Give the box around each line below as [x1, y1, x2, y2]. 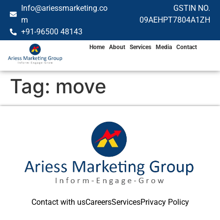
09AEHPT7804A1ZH [139, 15, 210, 25]
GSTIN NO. [173, 3, 210, 13]
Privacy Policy [140, 197, 189, 207]
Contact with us [31, 197, 85, 207]
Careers [85, 197, 111, 207]
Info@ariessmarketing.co [21, 3, 108, 13]
